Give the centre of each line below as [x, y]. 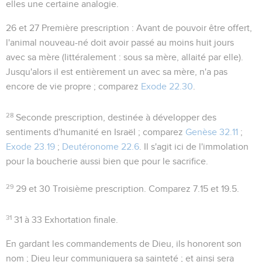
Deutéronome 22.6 [101, 146]
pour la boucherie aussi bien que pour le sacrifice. [107, 161]
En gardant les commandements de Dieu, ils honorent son [124, 244]
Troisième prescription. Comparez [122, 189]
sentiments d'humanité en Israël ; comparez [96, 132]
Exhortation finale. [80, 220]
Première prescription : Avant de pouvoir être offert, [146, 28]
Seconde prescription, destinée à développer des [116, 117]
